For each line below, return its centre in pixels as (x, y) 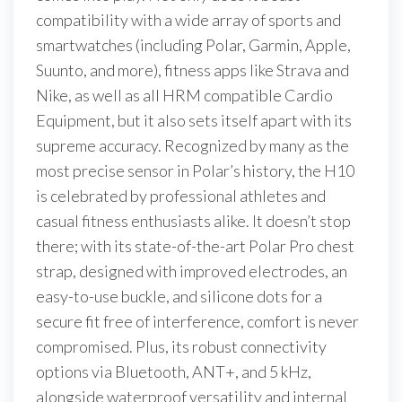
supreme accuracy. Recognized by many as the (192, 145)
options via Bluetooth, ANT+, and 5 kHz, (174, 371)
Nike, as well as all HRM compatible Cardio (184, 95)
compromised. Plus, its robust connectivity (181, 346)
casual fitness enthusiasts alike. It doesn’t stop (193, 221)
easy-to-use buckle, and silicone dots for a (179, 296)
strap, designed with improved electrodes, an (192, 271)
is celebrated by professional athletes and (181, 196)
